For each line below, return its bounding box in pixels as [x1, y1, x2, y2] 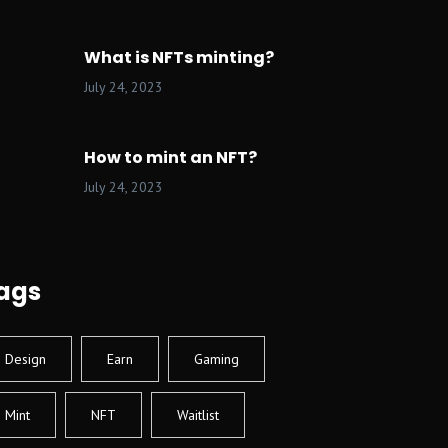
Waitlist [177, 406, 219, 424]
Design [5, 350, 46, 368]
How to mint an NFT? [84, 146, 257, 169]
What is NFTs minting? [84, 46, 274, 69]
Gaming [194, 350, 239, 368]
